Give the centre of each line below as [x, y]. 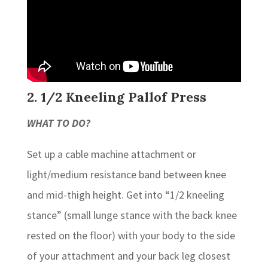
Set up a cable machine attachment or [111, 154]
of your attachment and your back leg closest [128, 256]
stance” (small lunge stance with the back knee [132, 215]
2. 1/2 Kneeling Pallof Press [116, 97]
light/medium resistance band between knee [126, 175]
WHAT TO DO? [58, 123]
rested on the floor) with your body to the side [131, 236]
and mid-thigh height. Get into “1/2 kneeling [125, 195]
